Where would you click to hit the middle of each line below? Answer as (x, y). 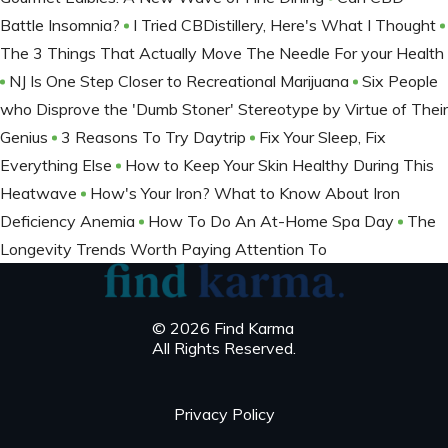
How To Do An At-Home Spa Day (273, 220)
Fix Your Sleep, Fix (322, 136)
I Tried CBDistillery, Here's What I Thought (286, 24)
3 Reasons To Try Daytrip (155, 136)
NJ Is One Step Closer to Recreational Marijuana (181, 80)
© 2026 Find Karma (223, 328)
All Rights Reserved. (224, 348)
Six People (400, 80)
